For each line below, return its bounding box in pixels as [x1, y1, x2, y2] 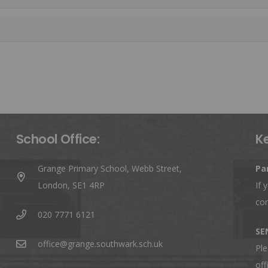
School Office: [16, 130, 100, 148]
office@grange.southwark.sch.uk [38, 238, 163, 250]
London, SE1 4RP [38, 179, 105, 191]
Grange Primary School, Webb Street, [38, 163, 182, 175]
